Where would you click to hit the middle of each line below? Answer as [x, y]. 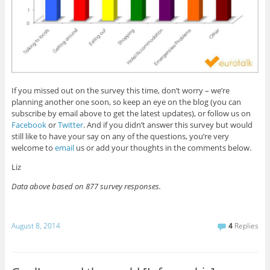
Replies [246, 226]
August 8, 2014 [36, 226]
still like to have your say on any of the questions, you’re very [120, 136]
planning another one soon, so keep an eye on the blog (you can [126, 102]
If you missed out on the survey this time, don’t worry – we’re [120, 90]
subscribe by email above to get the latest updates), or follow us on [131, 113]
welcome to [33, 147]
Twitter [70, 124]
